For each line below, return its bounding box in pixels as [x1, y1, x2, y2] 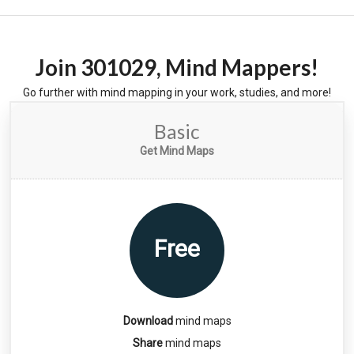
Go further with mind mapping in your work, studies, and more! [23, 85, 331, 99]
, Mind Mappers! [156, 53, 318, 81]
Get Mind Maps [140, 144, 214, 157]
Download [122, 314, 173, 327]
